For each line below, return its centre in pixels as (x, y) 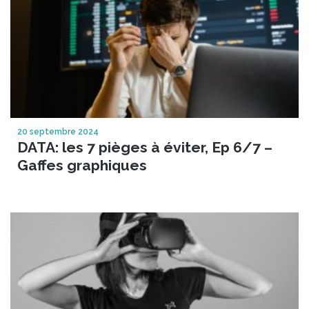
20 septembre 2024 (58, 131)
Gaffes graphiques (82, 165)
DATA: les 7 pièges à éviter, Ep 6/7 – (145, 147)
